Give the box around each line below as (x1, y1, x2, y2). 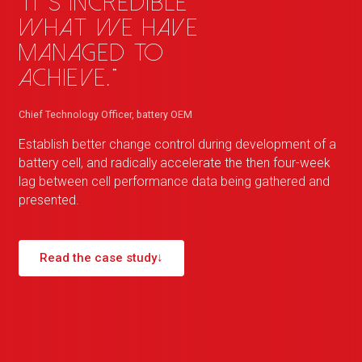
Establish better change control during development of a (18, 137, 336, 153)
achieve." (18, 65, 120, 90)
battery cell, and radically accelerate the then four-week (18, 155, 330, 171)
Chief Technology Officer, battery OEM (18, 108, 192, 120)
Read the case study (39, 250, 157, 266)
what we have (18, 15, 200, 40)
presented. (18, 192, 79, 208)
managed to (18, 40, 165, 65)
